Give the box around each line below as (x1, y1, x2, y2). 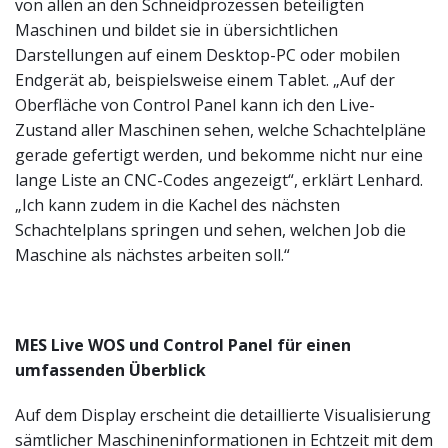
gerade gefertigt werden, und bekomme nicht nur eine (15, 144, 423, 167)
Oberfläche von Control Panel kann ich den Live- (15, 94, 375, 117)
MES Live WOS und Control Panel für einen (15, 334, 351, 357)
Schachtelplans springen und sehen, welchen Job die (15, 219, 406, 242)
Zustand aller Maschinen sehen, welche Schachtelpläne (15, 119, 426, 142)
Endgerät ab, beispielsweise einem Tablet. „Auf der (15, 69, 395, 92)
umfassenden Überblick (15, 359, 206, 382)
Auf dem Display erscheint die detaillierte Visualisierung (15, 404, 431, 427)
